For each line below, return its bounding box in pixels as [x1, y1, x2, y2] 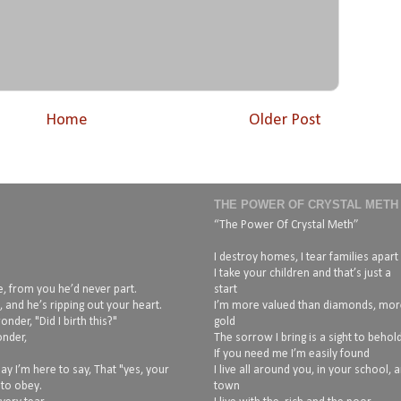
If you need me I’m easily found [214, 347, 370, 360]
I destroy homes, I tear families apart [214, 251, 398, 263]
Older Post [249, 111, 321, 129]
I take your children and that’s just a [214, 267, 391, 279]
